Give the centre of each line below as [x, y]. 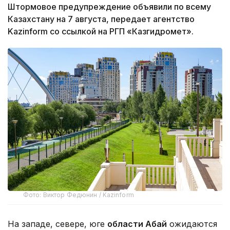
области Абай [137, 224]
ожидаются [192, 224]
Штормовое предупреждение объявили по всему [109, 7]
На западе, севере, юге [57, 224]
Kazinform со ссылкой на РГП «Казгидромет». [101, 32]
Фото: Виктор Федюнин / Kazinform [79, 195]
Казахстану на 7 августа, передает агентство [101, 19]
